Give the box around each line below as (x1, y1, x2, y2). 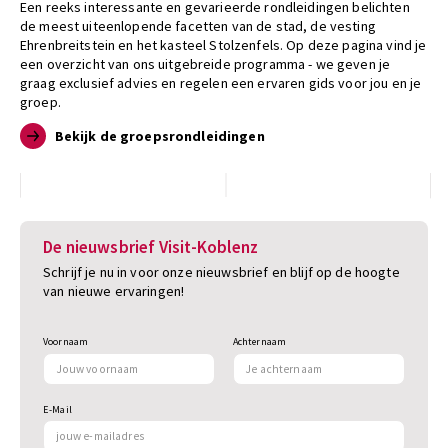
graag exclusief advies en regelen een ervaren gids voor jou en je (20, 73, 422, 92)
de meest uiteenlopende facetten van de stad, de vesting (20, 16, 376, 35)
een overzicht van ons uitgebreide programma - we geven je (20, 54, 391, 73)
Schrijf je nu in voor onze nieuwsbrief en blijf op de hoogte (43, 262, 400, 281)
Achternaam (232, 335, 287, 349)
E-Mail (43, 402, 72, 416)
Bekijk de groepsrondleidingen (54, 127, 265, 145)
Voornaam (43, 335, 89, 349)
